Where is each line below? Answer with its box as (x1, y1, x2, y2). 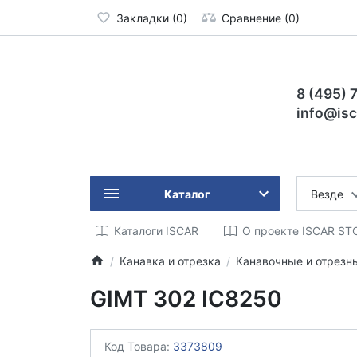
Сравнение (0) (222, 10, 300, 25)
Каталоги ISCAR (113, 224, 198, 237)
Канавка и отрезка (119, 253, 221, 268)
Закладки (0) (116, 10, 187, 25)
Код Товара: (104, 339, 173, 353)
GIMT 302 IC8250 (89, 284, 282, 312)
